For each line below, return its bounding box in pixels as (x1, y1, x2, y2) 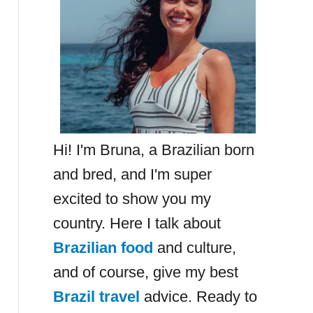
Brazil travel (52, 288, 140, 305)
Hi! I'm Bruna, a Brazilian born (52, 141, 254, 159)
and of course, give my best (52, 263, 238, 281)
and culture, (152, 239, 236, 256)
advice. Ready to (139, 288, 257, 305)
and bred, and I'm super (52, 166, 212, 183)
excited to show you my (52, 190, 211, 208)
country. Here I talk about (52, 214, 221, 232)
